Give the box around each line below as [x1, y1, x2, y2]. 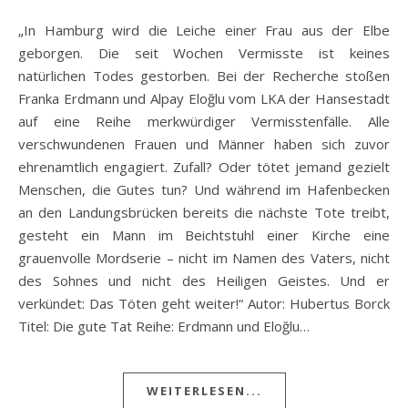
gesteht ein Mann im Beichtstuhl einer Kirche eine [18, 225, 390, 244]
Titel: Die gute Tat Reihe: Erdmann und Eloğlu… [18, 316, 310, 335]
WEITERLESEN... [146, 382, 262, 399]
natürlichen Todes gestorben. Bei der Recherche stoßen [18, 66, 390, 85]
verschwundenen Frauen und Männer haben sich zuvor [18, 134, 390, 153]
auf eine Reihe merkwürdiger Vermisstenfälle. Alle [18, 111, 390, 130]
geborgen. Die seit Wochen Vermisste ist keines [18, 43, 390, 62]
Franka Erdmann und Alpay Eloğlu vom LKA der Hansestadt [18, 88, 390, 107]
